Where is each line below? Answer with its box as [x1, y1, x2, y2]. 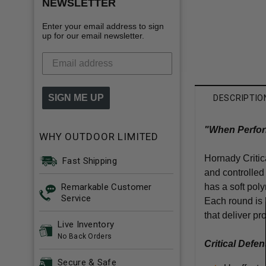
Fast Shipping [62, 155, 117, 166]
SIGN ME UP [48, 92, 104, 103]
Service [61, 192, 91, 204]
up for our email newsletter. [42, 30, 144, 40]
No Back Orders [58, 232, 112, 240]
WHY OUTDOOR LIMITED [39, 130, 159, 142]
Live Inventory [58, 218, 115, 230]
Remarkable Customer [61, 181, 152, 192]
